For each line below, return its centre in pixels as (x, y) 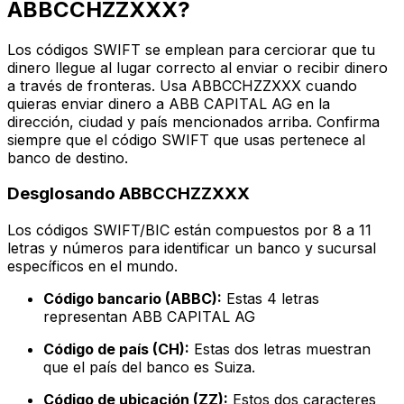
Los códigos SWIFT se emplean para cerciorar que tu (191, 49)
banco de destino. (68, 157)
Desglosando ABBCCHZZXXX (129, 194)
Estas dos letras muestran (280, 349)
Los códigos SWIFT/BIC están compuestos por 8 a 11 (189, 230)
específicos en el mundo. (92, 266)
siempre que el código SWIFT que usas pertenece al (186, 139)
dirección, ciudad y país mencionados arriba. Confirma (193, 121)
